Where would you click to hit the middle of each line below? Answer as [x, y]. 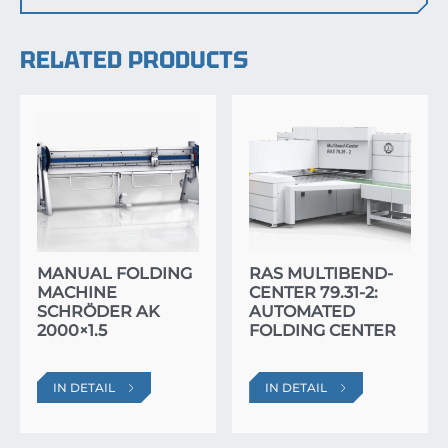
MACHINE [77, 292]
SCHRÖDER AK [98, 311]
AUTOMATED [302, 311]
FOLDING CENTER [323, 330]
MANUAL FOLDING [114, 273]
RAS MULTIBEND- [321, 273]
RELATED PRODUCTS [134, 59]
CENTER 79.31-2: [314, 292]
